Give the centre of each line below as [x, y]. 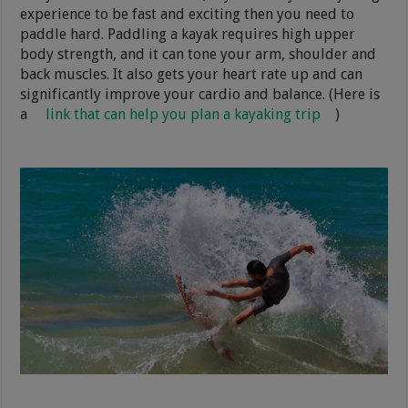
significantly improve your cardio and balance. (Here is [200, 94]
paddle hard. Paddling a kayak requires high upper [188, 34]
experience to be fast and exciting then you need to [188, 14]
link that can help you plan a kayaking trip [184, 114]
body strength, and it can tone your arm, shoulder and [199, 54]
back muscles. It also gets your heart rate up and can [192, 74]
